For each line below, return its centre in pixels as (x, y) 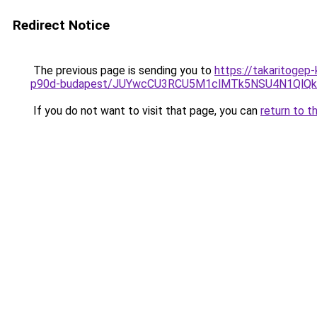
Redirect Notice (61, 25)
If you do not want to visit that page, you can (145, 111)
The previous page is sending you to (122, 70)
